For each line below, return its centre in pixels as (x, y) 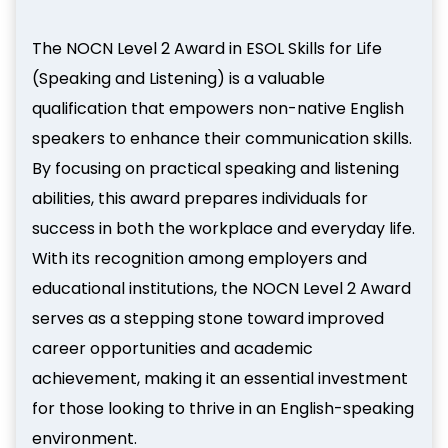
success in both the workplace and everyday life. (223, 228)
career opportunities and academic (172, 348)
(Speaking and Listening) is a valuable (178, 78)
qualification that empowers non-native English (218, 108)
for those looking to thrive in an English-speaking (223, 408)
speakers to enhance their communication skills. (222, 138)
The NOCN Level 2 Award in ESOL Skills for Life (207, 48)
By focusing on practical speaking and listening (215, 168)
